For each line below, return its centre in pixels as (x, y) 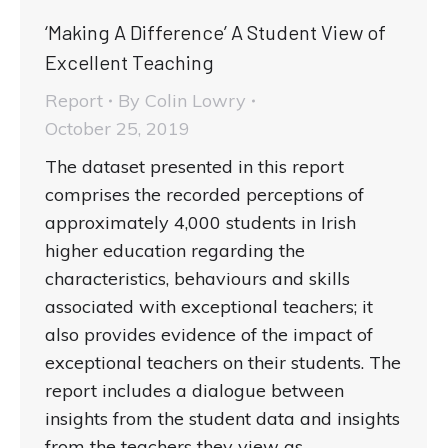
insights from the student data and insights (222, 419)
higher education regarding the (175, 251)
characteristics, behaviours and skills (197, 279)
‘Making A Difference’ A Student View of (215, 32)
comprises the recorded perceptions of (204, 195)
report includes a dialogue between (194, 391)
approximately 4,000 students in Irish (200, 223)
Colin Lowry (195, 101)
